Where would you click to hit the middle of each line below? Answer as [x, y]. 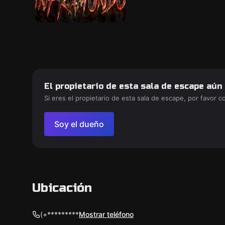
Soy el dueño [79, 124]
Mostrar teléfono [106, 214]
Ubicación [62, 188]
